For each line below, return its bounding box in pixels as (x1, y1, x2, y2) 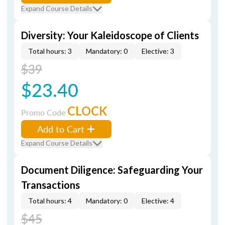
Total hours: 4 (28, 196, 72, 205)
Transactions (21, 179, 80, 191)
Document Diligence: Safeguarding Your (21, 164, 203, 176)
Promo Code (21, 106, 67, 118)
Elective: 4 (142, 196, 174, 205)
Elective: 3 (142, 47, 174, 55)
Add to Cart (37, 123, 84, 135)
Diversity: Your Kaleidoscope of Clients (21, 29, 199, 41)
